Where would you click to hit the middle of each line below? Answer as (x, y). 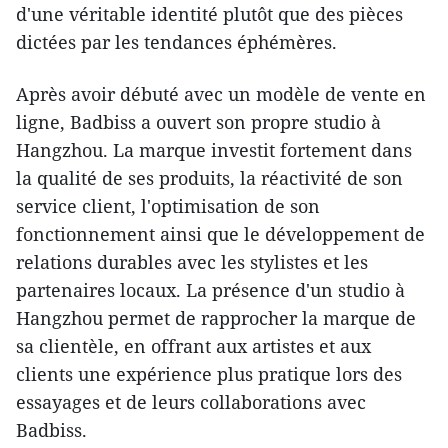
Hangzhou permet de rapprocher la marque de (216, 318)
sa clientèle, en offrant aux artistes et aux (193, 346)
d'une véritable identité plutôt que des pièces (209, 14)
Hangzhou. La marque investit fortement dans (214, 150)
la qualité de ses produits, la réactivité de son (209, 178)
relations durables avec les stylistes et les (192, 262)
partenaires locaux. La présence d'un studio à (210, 290)
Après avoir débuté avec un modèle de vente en (221, 94)
